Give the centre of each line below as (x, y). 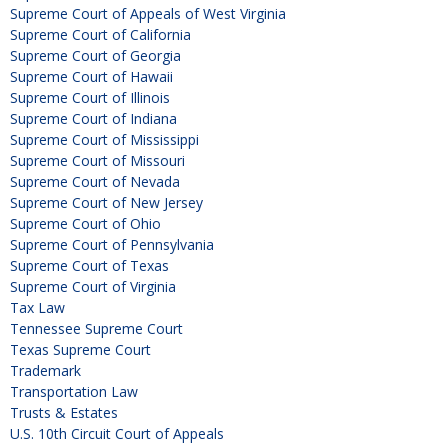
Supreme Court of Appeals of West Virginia (148, 14)
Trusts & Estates (64, 413)
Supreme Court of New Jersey (106, 203)
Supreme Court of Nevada (95, 182)
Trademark (45, 371)
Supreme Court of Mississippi (104, 140)
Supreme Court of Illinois (90, 98)
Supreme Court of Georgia (95, 56)
